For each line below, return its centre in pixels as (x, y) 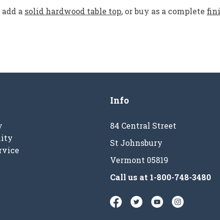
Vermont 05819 (139, 160)
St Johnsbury (136, 142)
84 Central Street (143, 125)
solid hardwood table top (73, 11)
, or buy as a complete (164, 11)
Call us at (130, 177)
